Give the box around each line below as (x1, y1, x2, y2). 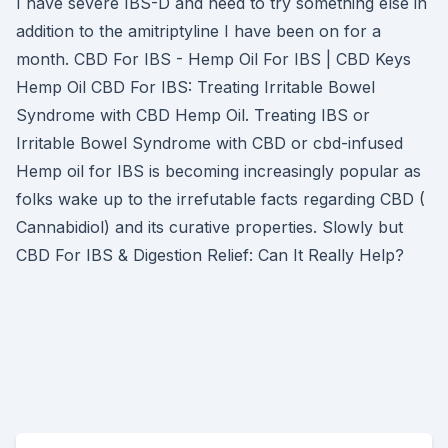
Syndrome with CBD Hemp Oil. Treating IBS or (16, 105, 370, 125)
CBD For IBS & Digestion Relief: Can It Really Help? (16, 245, 404, 265)
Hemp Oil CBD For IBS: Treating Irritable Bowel (16, 77, 375, 97)
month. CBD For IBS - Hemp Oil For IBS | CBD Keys (16, 49, 411, 69)
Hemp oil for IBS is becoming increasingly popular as (16, 161, 421, 181)
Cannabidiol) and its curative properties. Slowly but (16, 217, 403, 237)
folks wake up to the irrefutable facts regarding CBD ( (16, 189, 425, 209)
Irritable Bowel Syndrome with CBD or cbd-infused (16, 133, 403, 153)
